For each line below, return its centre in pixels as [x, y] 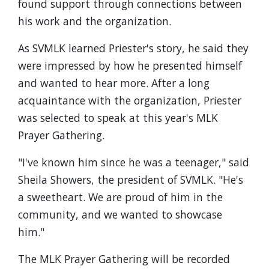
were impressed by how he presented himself [130, 65]
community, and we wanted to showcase [120, 214]
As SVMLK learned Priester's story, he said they [133, 48]
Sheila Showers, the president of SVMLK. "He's [131, 180]
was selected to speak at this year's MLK [118, 118]
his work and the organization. [95, 21]
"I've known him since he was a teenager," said [134, 162]
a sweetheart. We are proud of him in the [120, 197]
